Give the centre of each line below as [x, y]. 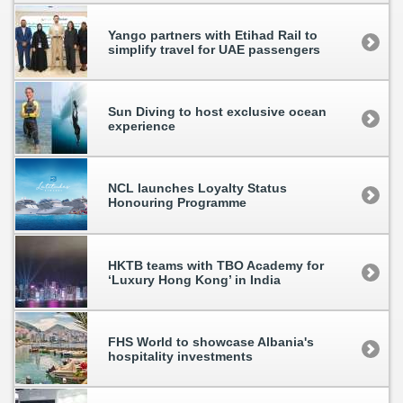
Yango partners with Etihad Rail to [213, 35]
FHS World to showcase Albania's [211, 342]
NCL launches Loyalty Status [198, 188]
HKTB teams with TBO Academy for [216, 265]
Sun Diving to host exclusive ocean [218, 112]
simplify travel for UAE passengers [215, 49]
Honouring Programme [178, 203]
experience [142, 126]
